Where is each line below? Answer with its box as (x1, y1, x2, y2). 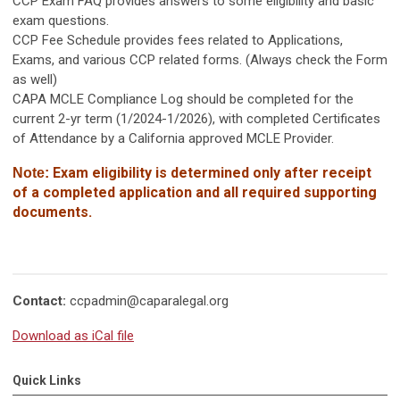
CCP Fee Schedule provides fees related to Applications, (12, 31, 343, 48)
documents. (12, 203, 92, 221)
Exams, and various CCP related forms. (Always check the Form (12, 51, 387, 68)
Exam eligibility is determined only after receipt (53, 163, 371, 181)
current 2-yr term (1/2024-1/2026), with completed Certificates (12, 110, 380, 127)
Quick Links (12, 372, 81, 387)
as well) (12, 71, 57, 87)
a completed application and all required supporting (31, 183, 377, 201)
